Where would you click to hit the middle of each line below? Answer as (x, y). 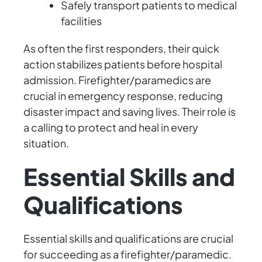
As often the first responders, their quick (121, 49)
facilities (81, 21)
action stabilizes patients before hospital (123, 64)
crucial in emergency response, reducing (123, 96)
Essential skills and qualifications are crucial (128, 239)
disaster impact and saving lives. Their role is (130, 112)
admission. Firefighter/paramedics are (117, 80)
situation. (46, 143)
